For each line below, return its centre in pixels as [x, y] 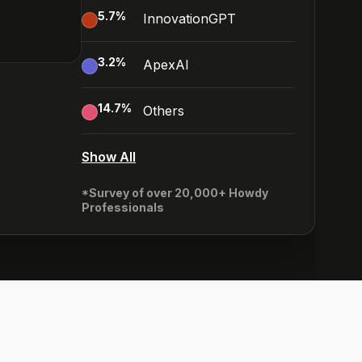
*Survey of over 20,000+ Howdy [175, 193]
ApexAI [166, 65]
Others [164, 111]
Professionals [123, 207]
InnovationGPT [189, 19]
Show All [109, 157]
